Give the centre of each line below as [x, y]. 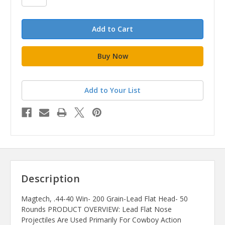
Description [50, 179]
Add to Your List [113, 90]
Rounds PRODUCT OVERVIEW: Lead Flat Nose [96, 209]
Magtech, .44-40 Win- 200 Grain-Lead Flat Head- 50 [104, 199]
